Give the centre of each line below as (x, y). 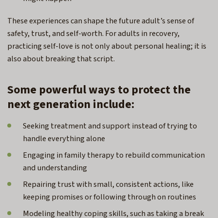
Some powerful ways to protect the (99, 90)
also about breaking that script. (63, 59)
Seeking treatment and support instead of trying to (110, 126)
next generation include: (73, 104)
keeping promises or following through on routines (111, 197)
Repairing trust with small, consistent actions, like (108, 184)
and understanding (56, 168)
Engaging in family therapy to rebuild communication (114, 155)
